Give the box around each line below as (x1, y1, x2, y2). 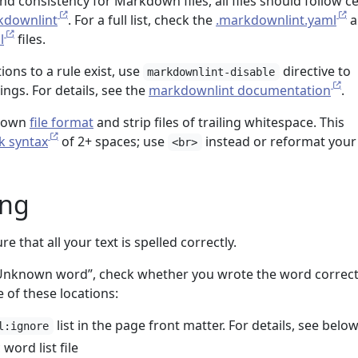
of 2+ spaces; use (58, 133, 168, 150)
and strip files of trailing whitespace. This (93, 113, 344, 131)
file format (30, 113, 93, 131)
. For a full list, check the (68, 11, 216, 29)
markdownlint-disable (147, 66, 276, 78)
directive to (279, 62, 351, 80)
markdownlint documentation (149, 82, 331, 99)
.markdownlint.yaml (216, 11, 336, 29)
